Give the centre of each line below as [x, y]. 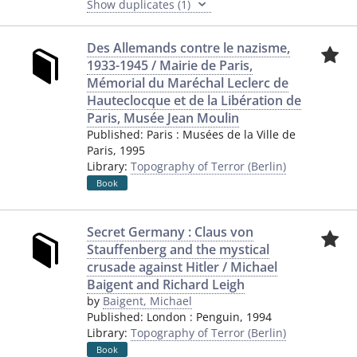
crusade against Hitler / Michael [182, 267]
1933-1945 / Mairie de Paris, [170, 65]
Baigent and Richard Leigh [166, 284]
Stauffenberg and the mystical [178, 249]
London [167, 317]
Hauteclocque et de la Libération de [194, 100]
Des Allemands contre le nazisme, [188, 48]
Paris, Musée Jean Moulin [163, 118]
